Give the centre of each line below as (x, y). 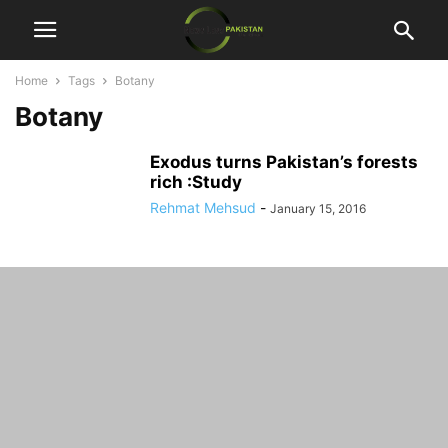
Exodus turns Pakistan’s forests (284, 162)
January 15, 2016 (318, 208)
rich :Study (196, 182)
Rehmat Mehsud (203, 207)
